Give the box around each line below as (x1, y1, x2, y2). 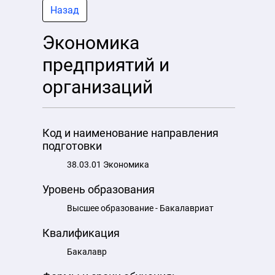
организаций (42, 76, 153, 98)
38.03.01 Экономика (67, 160, 149, 169)
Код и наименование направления (42, 126, 219, 139)
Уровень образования (42, 183, 155, 196)
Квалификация (42, 227, 120, 239)
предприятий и (42, 54, 169, 76)
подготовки (42, 139, 102, 152)
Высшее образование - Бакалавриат (67, 203, 214, 213)
